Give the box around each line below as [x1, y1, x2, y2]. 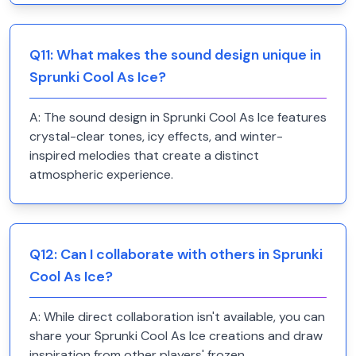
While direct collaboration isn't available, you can [44, 308, 325, 325]
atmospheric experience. [29, 166, 173, 183]
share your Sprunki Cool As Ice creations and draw [29, 327, 323, 344]
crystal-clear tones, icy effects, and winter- [29, 128, 283, 145]
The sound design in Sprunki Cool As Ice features [44, 109, 327, 126]
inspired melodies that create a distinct [29, 147, 259, 164]
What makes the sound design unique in [56, 45, 321, 64]
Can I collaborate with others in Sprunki [60, 245, 323, 264]
